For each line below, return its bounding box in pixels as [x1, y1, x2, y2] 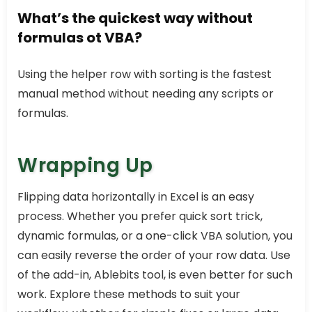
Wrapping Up [17, 152, 153, 180]
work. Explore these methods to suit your [17, 286, 240, 303]
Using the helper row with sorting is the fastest [17, 66, 272, 83]
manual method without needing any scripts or [17, 86, 274, 102]
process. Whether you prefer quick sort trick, [17, 208, 263, 225]
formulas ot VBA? [17, 28, 142, 48]
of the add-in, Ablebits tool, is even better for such [17, 267, 292, 283]
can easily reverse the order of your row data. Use [17, 247, 290, 264]
